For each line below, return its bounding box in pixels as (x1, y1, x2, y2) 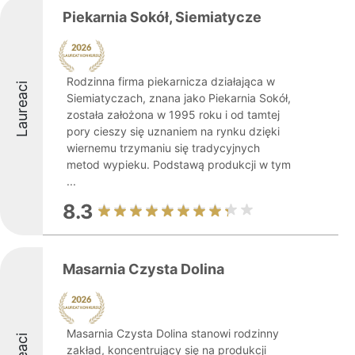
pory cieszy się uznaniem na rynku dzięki (67, 124, 280, 138)
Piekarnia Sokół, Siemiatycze (63, 9, 261, 25)
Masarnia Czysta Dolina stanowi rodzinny (67, 326, 279, 340)
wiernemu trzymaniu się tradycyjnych (67, 141, 260, 155)
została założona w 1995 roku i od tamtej (67, 108, 280, 121)
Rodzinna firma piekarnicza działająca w (67, 74, 275, 88)
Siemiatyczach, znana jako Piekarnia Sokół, (67, 91, 291, 105)
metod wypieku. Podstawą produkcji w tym (67, 158, 291, 171)
